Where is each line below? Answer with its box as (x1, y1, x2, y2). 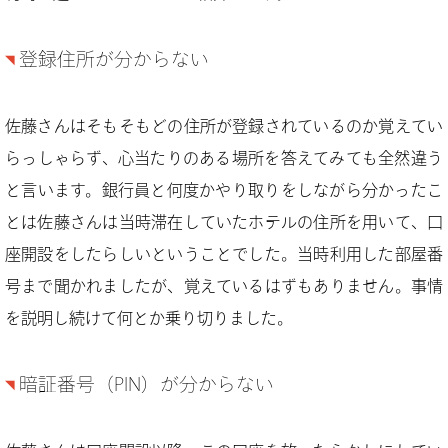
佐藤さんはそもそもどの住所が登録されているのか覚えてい (5, 118, 443, 134)
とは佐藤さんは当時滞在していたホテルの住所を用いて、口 (5, 214, 443, 230)
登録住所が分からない (19, 50, 209, 68)
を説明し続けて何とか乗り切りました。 (5, 310, 293, 326)
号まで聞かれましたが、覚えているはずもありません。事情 (5, 278, 443, 294)
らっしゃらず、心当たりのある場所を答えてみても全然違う (5, 150, 443, 166)
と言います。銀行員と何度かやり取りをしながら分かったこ (5, 182, 443, 198)
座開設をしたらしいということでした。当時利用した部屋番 (5, 246, 443, 262)
